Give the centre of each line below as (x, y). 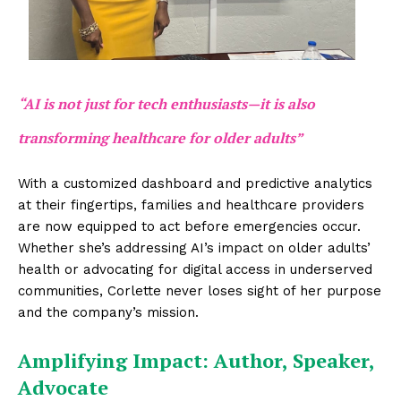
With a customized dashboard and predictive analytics (195, 183)
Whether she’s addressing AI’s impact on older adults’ (194, 248)
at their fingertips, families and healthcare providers (191, 205)
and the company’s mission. (108, 312)
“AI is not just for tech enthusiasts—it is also (166, 104)
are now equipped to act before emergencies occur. (189, 226)
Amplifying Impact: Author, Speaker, (196, 360)
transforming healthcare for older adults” (160, 138)
